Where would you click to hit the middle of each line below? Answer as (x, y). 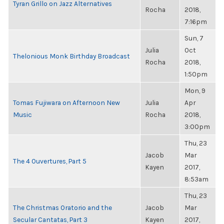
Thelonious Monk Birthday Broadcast (71, 56)
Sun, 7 (194, 38)
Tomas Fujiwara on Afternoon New (66, 102)
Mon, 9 (195, 90)
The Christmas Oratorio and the (62, 207)
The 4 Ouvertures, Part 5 (50, 161)
